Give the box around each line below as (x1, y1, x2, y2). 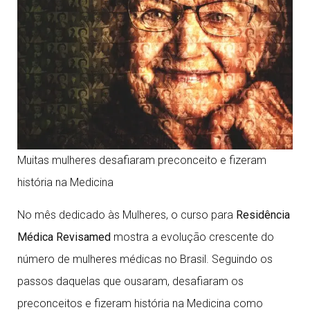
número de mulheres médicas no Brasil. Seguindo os (17, 253, 273, 266)
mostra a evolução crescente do (113, 230, 274, 244)
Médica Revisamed (17, 230, 113, 244)
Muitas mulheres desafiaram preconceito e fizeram (17, 154, 266, 167)
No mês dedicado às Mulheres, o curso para (17, 208, 236, 221)
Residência (236, 208, 290, 221)
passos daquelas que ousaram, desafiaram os (17, 275, 244, 288)
